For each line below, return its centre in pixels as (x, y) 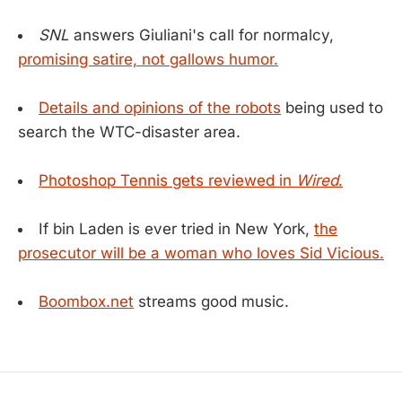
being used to (332, 107)
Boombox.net (86, 302)
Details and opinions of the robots (160, 107)
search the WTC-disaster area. (129, 131)
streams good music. (211, 302)
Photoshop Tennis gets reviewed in (167, 180)
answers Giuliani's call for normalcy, (201, 35)
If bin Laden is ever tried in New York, (176, 229)
